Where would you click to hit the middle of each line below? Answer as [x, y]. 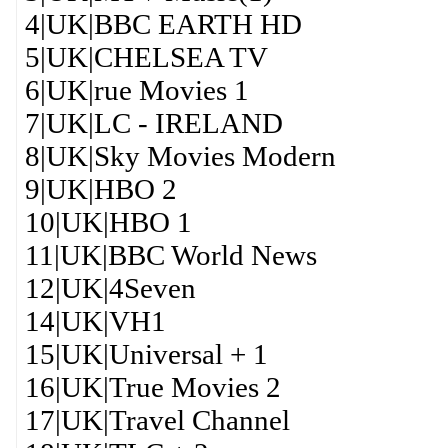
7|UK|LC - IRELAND [153, 123]
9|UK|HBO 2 [100, 189]
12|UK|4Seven [110, 288]
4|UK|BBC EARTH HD [163, 24]
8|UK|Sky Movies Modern [180, 156]
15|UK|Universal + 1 [146, 354]
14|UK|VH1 [95, 321]
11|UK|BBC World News [170, 255]
